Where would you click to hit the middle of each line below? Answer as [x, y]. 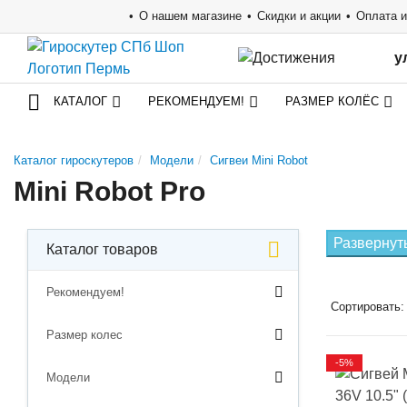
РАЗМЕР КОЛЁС [332, 101]
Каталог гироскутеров [74, 160]
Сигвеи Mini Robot [259, 160]
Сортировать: [367, 307]
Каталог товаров [102, 249]
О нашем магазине [190, 16]
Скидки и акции [299, 16]
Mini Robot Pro [109, 191]
